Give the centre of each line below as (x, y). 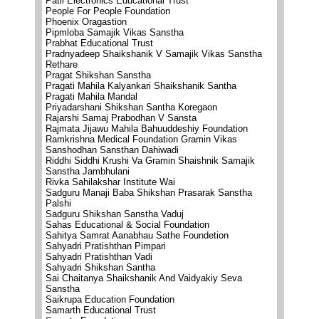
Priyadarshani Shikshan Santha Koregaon (131, 107)
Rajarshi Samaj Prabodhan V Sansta (121, 118)
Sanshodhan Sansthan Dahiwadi (112, 150)
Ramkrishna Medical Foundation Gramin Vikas (141, 139)
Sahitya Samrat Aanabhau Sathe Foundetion (137, 235)
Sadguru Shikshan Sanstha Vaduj (115, 214)
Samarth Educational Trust (101, 310)
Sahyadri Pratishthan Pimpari (106, 246)
